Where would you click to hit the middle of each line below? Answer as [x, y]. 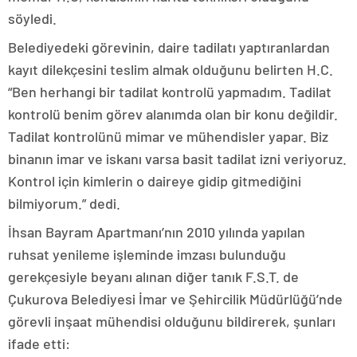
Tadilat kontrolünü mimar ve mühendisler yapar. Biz [168, 137]
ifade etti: [39, 344]
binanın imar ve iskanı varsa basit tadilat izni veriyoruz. [177, 159]
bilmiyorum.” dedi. [64, 204]
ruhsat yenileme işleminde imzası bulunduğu [147, 255]
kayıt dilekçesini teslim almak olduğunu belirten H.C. [171, 70]
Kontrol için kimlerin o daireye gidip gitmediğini [155, 181]
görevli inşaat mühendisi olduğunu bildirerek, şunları [172, 322]
